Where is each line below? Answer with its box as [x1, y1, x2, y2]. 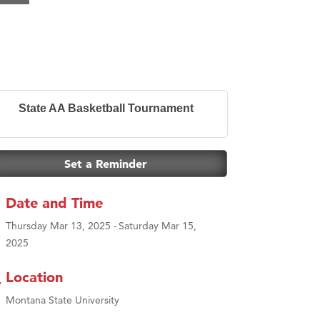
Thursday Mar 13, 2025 [6, 219, 111, 232]
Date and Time [6, 194, 103, 211]
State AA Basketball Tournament [18, 101, 194, 114]
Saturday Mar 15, [119, 219, 196, 232]
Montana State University [6, 293, 119, 306]
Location [6, 268, 63, 286]
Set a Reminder [64, 156, 147, 171]
